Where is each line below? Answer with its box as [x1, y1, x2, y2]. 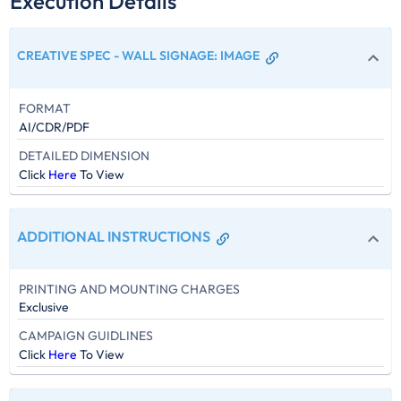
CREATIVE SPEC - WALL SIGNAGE [17, 47, 215, 64]
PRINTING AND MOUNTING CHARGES [19, 280, 241, 297]
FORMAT [19, 100, 72, 116]
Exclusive [19, 299, 70, 316]
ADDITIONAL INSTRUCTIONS [17, 226, 211, 245]
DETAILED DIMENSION [19, 147, 150, 164]
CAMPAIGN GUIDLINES [19, 328, 154, 345]
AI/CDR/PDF [19, 118, 90, 135]
